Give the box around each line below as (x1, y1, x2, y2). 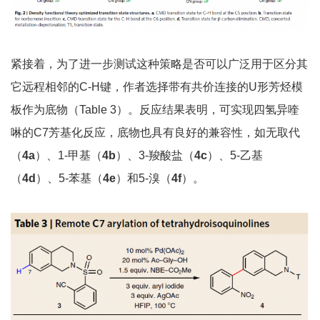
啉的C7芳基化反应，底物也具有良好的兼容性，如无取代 (11, 126, 300, 139)
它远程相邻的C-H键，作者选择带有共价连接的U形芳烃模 (11, 81, 303, 94)
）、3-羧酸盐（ (116, 149, 194, 162)
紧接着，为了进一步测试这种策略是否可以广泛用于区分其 (11, 58, 308, 71)
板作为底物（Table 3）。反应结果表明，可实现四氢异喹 (11, 104, 299, 116)
